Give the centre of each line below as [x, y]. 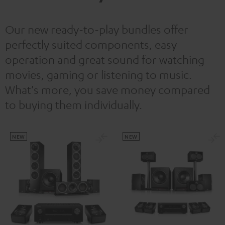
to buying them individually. [75, 104]
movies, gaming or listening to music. [98, 74]
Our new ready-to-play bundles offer [97, 29]
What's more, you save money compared [107, 89]
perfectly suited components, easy [91, 44]
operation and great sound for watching [105, 59]
